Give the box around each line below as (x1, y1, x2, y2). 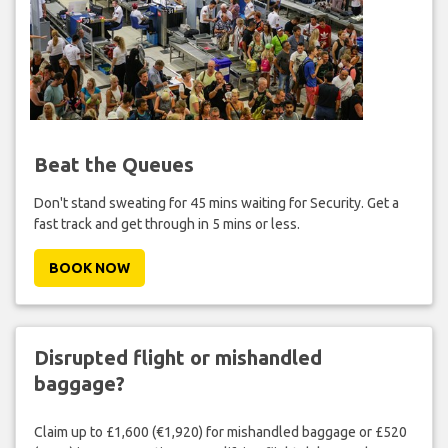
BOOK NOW (48, 259, 130, 276)
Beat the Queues (33, 152, 194, 176)
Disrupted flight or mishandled (33, 345, 322, 369)
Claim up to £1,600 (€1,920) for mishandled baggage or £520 (33, 424, 407, 441)
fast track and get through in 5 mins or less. (33, 215, 300, 232)
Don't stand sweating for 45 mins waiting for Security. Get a (33, 194, 399, 211)
